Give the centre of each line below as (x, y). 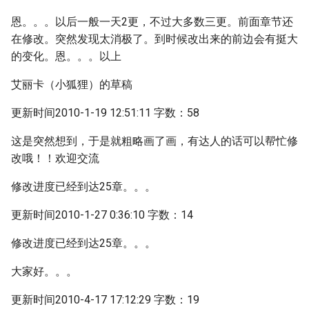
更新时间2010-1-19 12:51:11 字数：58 (105, 113)
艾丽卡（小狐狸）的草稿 (72, 84)
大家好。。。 (44, 271)
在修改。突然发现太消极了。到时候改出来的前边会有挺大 (154, 39)
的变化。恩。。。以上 (66, 56)
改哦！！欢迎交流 (55, 158)
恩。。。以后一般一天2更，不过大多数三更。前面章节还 (152, 22)
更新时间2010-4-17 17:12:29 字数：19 (105, 300)
